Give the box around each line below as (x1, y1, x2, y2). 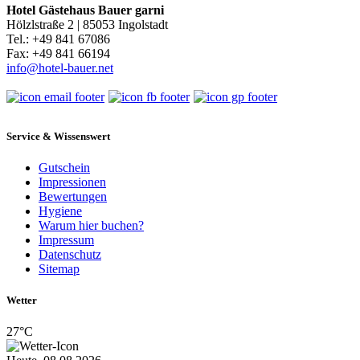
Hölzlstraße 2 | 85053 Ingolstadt (6, 17, 168, 31)
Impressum (39, 233, 94, 247)
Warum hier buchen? (39, 219, 144, 233)
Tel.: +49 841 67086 (6, 31, 110, 46)
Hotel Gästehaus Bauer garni (6, 2, 164, 17)
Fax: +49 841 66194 (6, 46, 110, 60)
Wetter (6, 294, 37, 307)
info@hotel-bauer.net (6, 60, 113, 75)
